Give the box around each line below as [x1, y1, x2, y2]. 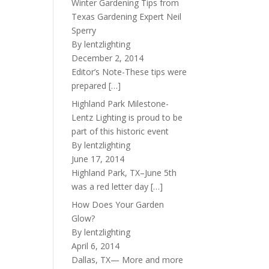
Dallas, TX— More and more [71, 254, 184, 265]
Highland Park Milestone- [71, 98, 169, 109]
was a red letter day [71, 181, 151, 192]
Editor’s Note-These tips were [71, 66, 187, 77]
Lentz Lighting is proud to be [71, 112, 183, 123]
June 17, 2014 [71, 153, 125, 165]
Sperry [71, 25, 97, 36]
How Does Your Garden [71, 199, 165, 210]
